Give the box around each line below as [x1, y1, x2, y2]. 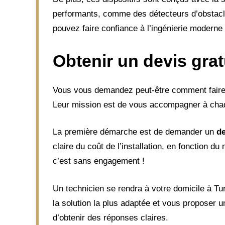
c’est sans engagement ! [53, 156, 145, 166]
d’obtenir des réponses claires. [53, 212, 168, 222]
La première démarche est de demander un [53, 127, 216, 137]
